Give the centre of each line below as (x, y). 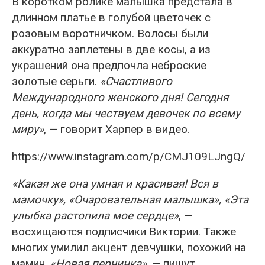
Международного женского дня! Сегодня (120, 97)
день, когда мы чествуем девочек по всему (126, 113)
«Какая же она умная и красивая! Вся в (115, 183)
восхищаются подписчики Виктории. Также (124, 231)
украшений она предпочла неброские (109, 65)
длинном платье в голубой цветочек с (111, 17)
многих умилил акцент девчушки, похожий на (129, 247)
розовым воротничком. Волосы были (110, 33)
